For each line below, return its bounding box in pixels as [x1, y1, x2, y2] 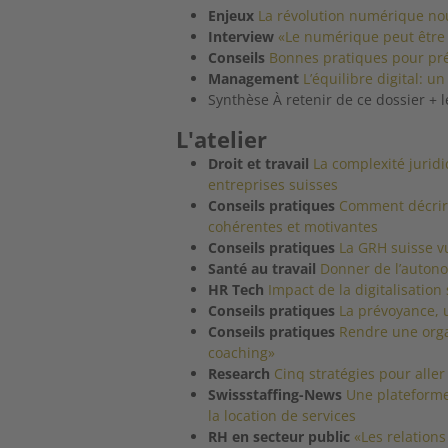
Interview [208, 26, 275, 46]
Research [208, 363, 271, 383]
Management [208, 68, 300, 88]
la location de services [208, 405, 357, 425]
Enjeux [208, 5, 255, 25]
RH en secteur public [208, 426, 351, 446]
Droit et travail [208, 153, 310, 173]
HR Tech [208, 279, 265, 299]
